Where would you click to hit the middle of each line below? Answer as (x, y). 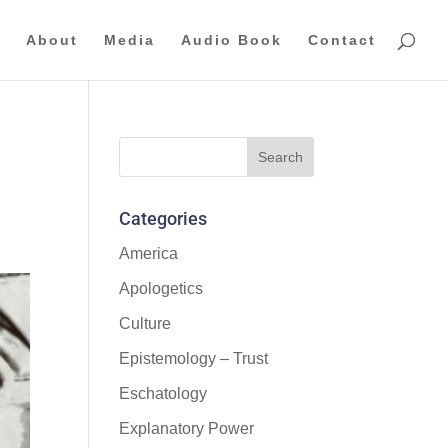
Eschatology (163, 393)
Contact (342, 40)
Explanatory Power (187, 428)
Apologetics (161, 288)
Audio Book (231, 40)
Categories (163, 218)
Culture (145, 323)
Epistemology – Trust (194, 358)
